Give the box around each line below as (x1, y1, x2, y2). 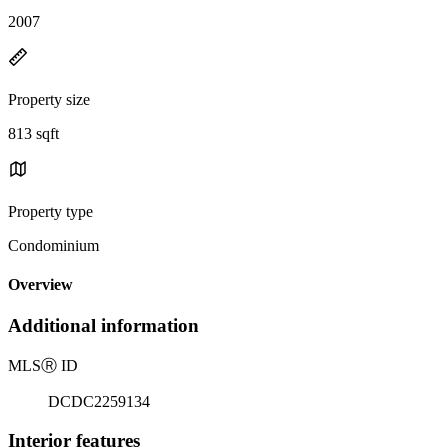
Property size (8, 90, 90, 108)
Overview (8, 276, 73, 294)
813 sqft (8, 124, 59, 142)
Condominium (8, 236, 99, 254)
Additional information (8, 315, 199, 337)
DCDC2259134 (48, 393, 150, 411)
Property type (8, 202, 93, 220)
